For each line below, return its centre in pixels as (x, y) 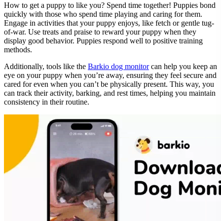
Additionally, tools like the (46, 66)
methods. (18, 49)
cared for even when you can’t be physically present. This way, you (109, 84)
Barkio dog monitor (118, 66)
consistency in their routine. (47, 102)
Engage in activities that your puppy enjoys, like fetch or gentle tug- (109, 23)
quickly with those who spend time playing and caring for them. (103, 14)
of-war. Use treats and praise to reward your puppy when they (100, 32)
